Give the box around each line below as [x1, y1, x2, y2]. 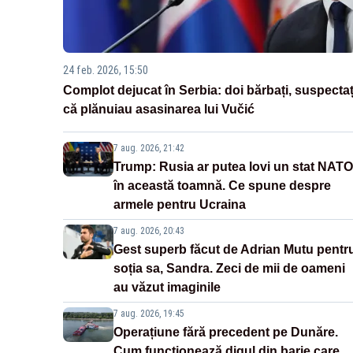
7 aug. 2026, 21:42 [113, 143, 184, 154]
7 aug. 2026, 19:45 [113, 308, 184, 320]
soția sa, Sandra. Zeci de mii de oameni [113, 262, 345, 276]
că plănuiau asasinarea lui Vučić [63, 102, 255, 117]
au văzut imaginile [113, 281, 221, 295]
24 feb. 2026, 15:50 [63, 64, 148, 77]
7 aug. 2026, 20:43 [113, 225, 184, 237]
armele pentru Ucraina [113, 198, 246, 212]
